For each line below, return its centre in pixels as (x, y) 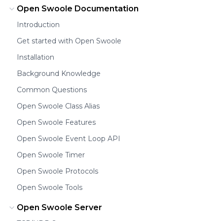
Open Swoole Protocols (57, 171)
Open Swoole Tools (50, 187)
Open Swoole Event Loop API (69, 138)
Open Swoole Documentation (78, 8)
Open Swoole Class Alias (58, 106)
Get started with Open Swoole (69, 41)
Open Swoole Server (59, 207)
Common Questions (52, 90)
